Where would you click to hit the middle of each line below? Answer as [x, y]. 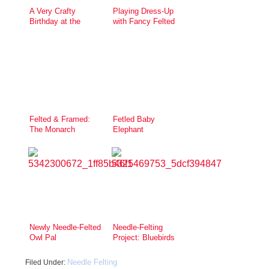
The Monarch [52, 129]
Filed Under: [46, 262]
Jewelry [126, 31]
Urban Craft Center [62, 31]
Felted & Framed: [60, 119]
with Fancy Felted [144, 21]
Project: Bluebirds [144, 237]
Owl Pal [43, 237]
